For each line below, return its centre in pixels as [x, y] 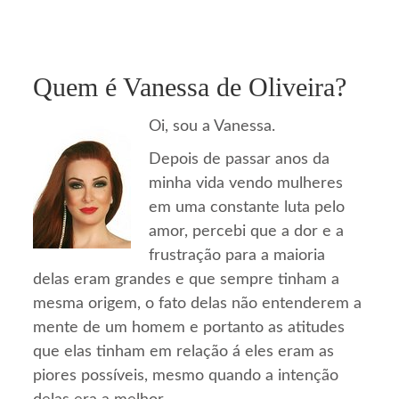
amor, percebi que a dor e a [247, 232]
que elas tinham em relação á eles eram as [184, 352]
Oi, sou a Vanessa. [212, 127]
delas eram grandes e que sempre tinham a [187, 280]
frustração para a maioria [237, 256]
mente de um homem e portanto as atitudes [189, 328]
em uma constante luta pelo [247, 208]
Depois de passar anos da [240, 160]
